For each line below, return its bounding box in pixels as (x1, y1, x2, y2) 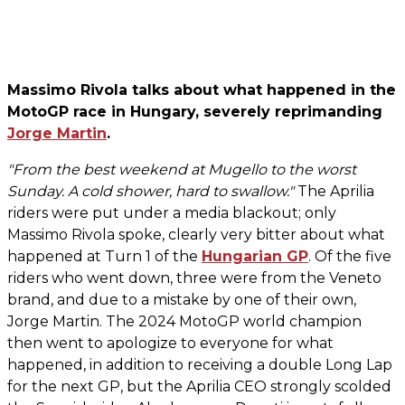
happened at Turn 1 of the (7, 248, 202, 265)
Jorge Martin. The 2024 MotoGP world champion (7, 313, 362, 330)
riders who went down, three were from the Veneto (7, 269, 381, 287)
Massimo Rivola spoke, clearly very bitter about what (7, 226, 385, 243)
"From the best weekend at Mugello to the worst (7, 161, 356, 178)
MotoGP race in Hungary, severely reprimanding (7, 103, 382, 120)
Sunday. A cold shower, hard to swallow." (7, 183, 294, 200)
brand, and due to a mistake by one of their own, (7, 291, 356, 308)
